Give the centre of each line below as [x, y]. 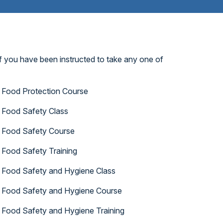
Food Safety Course [38, 131]
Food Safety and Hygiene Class [59, 171]
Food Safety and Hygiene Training [63, 211]
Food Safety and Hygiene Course [62, 191]
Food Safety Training [40, 151]
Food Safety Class [35, 111]
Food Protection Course [45, 91]
